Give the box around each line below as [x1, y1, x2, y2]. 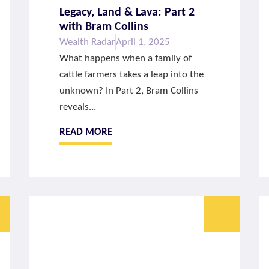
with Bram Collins [59, 21, 149, 34]
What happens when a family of [59, 53, 192, 64]
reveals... [59, 102, 97, 113]
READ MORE [59, 127, 113, 138]
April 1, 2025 [116, 37, 171, 48]
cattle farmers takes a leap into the [59, 70, 204, 80]
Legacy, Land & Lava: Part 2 [59, 7, 195, 19]
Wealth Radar [59, 37, 116, 48]
